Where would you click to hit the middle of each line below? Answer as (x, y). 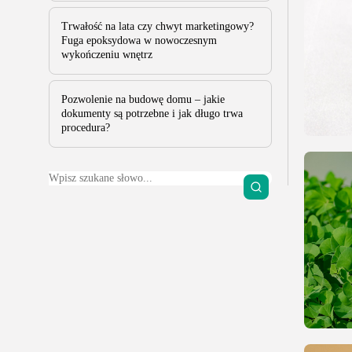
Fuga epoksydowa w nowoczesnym (139, 40)
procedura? (86, 128)
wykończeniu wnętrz (107, 55)
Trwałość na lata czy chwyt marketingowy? (158, 26)
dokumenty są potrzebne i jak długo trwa (152, 114)
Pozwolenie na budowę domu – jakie (143, 99)
